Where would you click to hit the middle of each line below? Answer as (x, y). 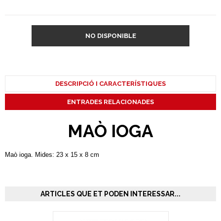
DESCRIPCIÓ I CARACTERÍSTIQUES (110, 84)
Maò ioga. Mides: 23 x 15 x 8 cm (52, 155)
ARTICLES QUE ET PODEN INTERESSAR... (110, 194)
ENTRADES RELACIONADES (110, 102)
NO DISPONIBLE (110, 36)
